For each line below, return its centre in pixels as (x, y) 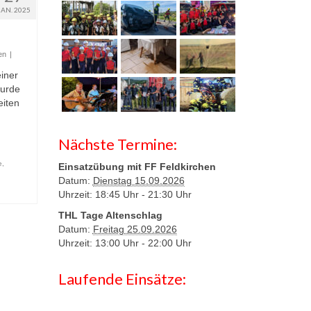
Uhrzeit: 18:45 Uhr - (101, 194)
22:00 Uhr (168, 243)
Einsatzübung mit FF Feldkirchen (137, 167)
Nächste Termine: (117, 144)
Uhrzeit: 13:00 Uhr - (101, 243)
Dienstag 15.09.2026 (138, 180)
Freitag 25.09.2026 (135, 229)
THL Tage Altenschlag (110, 215)
